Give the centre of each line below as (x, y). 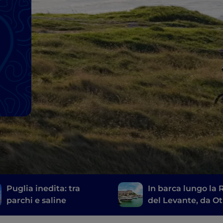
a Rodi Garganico (183, 213)
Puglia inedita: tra (44, 189)
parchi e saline (37, 201)
